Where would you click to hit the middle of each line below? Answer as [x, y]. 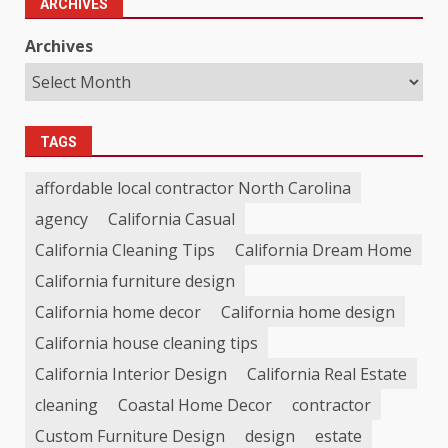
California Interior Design [131, 373]
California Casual [171, 218]
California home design [308, 311]
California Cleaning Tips [125, 249]
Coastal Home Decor [195, 404]
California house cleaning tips [146, 342]
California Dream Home [323, 249]
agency [61, 218]
